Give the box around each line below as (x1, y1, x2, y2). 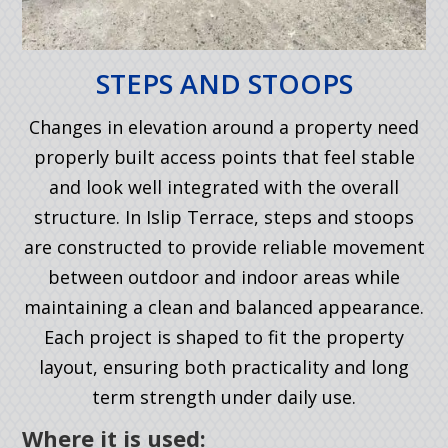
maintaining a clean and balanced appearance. (24, 294, 424, 319)
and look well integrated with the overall (49, 174, 399, 199)
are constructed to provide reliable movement (23, 234, 425, 259)
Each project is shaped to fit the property (44, 324, 404, 349)
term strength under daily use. (92, 384, 356, 409)
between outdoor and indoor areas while (48, 264, 400, 289)
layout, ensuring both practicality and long (39, 354, 409, 379)
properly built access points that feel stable (33, 144, 415, 169)
